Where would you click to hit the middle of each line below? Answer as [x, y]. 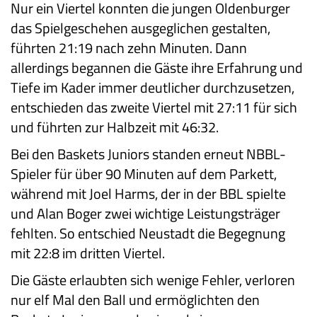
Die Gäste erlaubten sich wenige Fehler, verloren [153, 280]
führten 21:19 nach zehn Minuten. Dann [129, 48]
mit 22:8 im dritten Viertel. [88, 253]
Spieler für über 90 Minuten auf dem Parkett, [144, 174]
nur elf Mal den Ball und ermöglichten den [135, 300]
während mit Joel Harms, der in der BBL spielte [148, 194]
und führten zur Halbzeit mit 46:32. [115, 127]
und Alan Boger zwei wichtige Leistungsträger [145, 214]
